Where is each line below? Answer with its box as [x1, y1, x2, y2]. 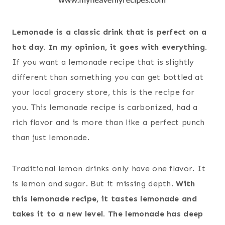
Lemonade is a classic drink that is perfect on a [12, 27, 207, 37]
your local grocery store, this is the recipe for [12, 87, 195, 97]
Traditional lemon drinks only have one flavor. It [12, 164, 206, 174]
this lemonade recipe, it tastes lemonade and [12, 194, 197, 204]
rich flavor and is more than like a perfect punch [12, 118, 205, 128]
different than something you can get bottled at [12, 72, 204, 82]
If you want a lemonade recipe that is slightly [12, 57, 194, 67]
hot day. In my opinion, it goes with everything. [12, 42, 207, 52]
